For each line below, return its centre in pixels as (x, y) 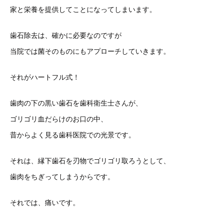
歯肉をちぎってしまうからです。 (62, 177)
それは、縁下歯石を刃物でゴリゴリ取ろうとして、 (90, 161)
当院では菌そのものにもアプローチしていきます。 (90, 51)
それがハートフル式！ (45, 77)
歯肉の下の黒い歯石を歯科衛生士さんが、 (76, 103)
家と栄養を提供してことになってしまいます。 (83, 9)
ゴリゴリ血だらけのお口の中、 (59, 119)
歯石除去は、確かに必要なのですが (66, 35)
